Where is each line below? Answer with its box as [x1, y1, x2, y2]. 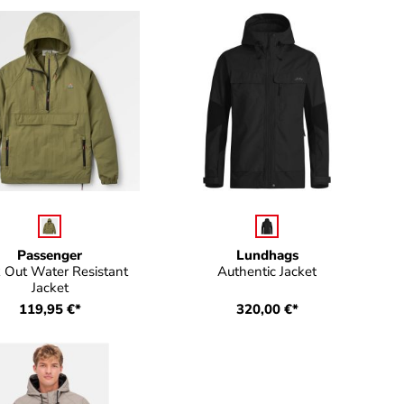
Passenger [17, 246, 83, 264]
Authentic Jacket [217, 262, 317, 280]
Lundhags [235, 246, 298, 264]
